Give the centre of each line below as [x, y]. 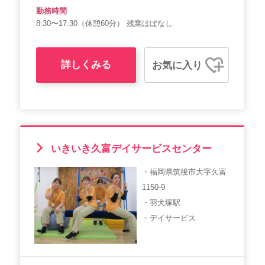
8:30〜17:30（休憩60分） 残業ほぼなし [104, 24]
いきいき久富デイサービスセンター [130, 148]
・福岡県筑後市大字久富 [185, 172]
